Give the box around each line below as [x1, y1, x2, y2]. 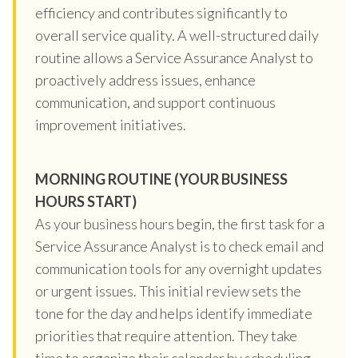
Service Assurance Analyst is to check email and [35, 237, 324, 255]
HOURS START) [35, 192, 137, 210]
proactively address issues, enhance [35, 70, 256, 89]
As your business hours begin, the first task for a [35, 214, 324, 233]
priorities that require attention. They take [35, 326, 297, 344]
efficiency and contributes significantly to [35, 3, 288, 22]
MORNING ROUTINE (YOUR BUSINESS [35, 169, 288, 188]
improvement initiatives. [35, 115, 186, 133]
